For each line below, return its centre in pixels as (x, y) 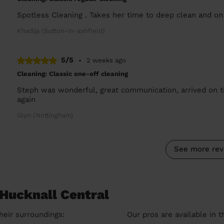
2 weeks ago (106, 60)
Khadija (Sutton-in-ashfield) (61, 31)
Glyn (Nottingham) (45, 115)
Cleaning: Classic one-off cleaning (73, 73)
